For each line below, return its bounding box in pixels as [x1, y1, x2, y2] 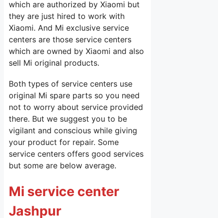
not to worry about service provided [9, 102, 143, 112]
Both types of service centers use [9, 79, 132, 89]
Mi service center [9, 183, 119, 200]
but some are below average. [9, 161, 116, 170]
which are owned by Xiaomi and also [9, 46, 144, 56]
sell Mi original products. [9, 57, 99, 68]
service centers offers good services [9, 149, 144, 159]
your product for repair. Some [9, 137, 119, 147]
